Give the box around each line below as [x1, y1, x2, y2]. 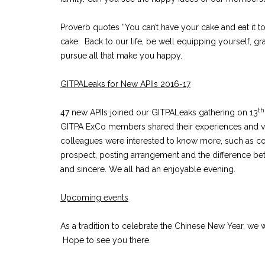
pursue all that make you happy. [60, 51, 182, 60]
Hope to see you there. [60, 235, 151, 245]
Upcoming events [60, 193, 128, 202]
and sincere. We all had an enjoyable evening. [60, 164, 235, 174]
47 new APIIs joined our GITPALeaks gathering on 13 [60, 108, 258, 117]
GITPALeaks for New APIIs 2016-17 [60, 79, 190, 89]
